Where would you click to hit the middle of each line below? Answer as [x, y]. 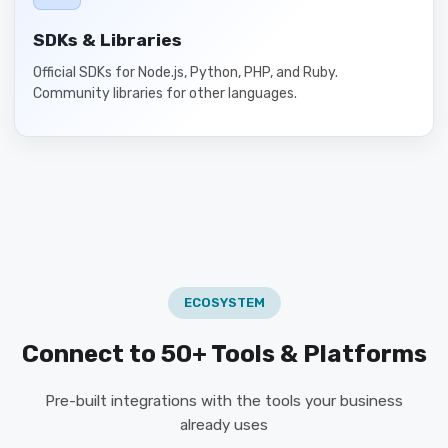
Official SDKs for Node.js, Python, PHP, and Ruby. [185, 72]
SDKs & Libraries [107, 40]
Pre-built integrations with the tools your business [224, 401]
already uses [224, 425]
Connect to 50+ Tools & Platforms [224, 354]
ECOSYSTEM [224, 302]
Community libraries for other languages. [165, 93]
